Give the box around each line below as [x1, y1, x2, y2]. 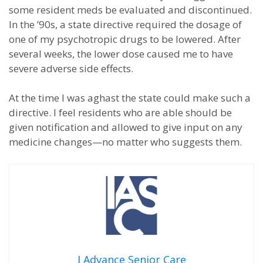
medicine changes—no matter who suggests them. [9, 135, 242, 149]
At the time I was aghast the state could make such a [9, 91, 251, 104]
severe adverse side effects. [9, 62, 133, 75]
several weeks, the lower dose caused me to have [9, 47, 233, 60]
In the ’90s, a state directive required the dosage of [9, 18, 242, 31]
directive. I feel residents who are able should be [9, 106, 232, 119]
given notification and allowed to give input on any [9, 120, 242, 134]
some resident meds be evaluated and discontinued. [9, 3, 252, 16]
